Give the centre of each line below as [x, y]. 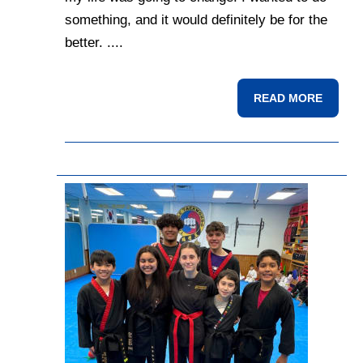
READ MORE [288, 98]
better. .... [94, 43]
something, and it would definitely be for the [196, 20]
